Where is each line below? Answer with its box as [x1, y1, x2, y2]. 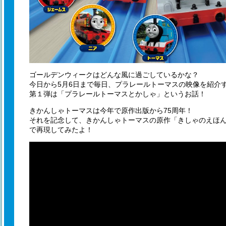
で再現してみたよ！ [29, 125, 93, 134]
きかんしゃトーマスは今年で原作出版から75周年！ [29, 106, 193, 115]
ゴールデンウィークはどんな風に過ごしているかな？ [29, 70, 199, 79]
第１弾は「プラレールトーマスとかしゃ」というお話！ [29, 89, 206, 98]
